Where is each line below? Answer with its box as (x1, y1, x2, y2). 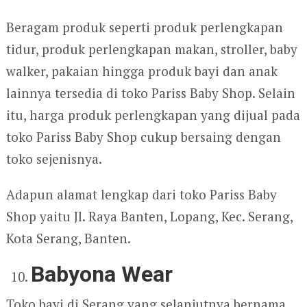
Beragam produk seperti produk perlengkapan (5, 19, 283, 36)
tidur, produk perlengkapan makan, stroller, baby (5, 40, 297, 58)
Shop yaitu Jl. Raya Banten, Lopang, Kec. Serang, (5, 208, 293, 225)
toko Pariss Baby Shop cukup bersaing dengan (5, 128, 281, 146)
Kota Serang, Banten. (5, 230, 131, 247)
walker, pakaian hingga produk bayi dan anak (5, 62, 278, 80)
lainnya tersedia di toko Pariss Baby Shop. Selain (5, 84, 295, 102)
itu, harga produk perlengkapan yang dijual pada (5, 106, 300, 124)
